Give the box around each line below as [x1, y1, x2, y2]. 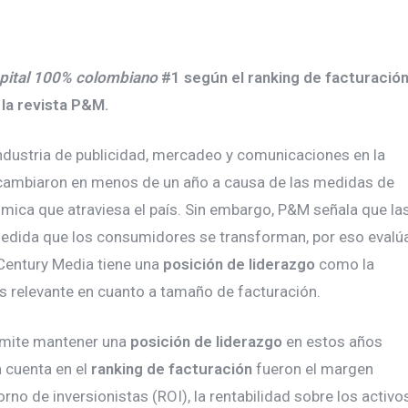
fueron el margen [252, 360, 373, 378]
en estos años [282, 332, 382, 351]
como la [315, 255, 374, 273]
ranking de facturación [91, 360, 252, 378]
